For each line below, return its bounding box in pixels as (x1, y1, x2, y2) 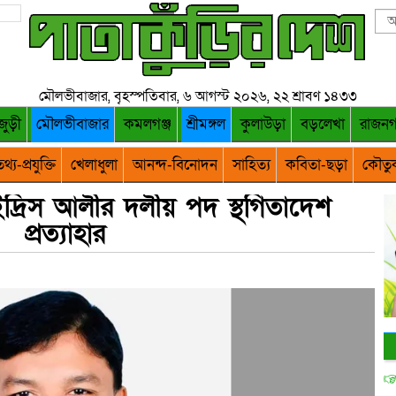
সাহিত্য (232, 155, 270, 175)
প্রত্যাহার (25, 217, 106, 252)
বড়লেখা (301, 114, 345, 134)
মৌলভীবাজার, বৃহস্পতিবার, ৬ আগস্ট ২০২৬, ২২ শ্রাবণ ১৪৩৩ (39, 87, 357, 106)
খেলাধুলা (70, 155, 118, 175)
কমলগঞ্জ (124, 114, 171, 134)
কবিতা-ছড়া (285, 155, 347, 175)
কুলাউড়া (240, 114, 286, 134)
